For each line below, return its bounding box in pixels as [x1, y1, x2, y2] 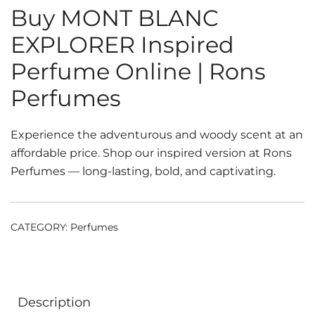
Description [18, 295, 91, 310]
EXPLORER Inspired [11, 31, 234, 58]
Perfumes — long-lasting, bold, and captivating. [11, 165, 276, 178]
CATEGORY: [11, 221, 70, 233]
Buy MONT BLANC [11, 4, 219, 32]
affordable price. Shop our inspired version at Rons [11, 146, 292, 160]
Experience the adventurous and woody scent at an [11, 128, 303, 141]
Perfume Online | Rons [11, 58, 266, 85]
